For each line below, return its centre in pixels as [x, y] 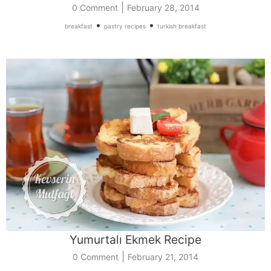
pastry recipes [125, 26]
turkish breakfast [182, 26]
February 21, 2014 [163, 257]
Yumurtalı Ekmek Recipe [135, 240]
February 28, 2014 [163, 7]
